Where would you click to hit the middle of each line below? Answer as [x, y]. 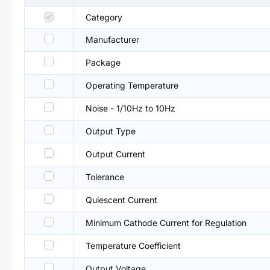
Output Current [115, 154]
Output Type [111, 131]
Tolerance [105, 177]
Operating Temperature [132, 85]
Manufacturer [112, 39]
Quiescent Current [121, 200]
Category [104, 17]
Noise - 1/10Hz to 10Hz [130, 108]
